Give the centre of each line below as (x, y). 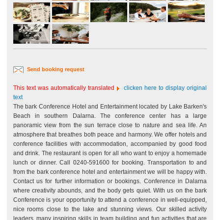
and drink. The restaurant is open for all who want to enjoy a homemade (110, 153)
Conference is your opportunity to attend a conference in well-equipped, (110, 200)
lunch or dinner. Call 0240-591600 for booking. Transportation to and (110, 163)
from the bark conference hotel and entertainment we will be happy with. (110, 172)
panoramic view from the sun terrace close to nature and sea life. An (110, 125)
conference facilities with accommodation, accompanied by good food (110, 144)
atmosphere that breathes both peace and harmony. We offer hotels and (110, 135)
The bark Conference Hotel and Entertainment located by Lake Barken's (110, 107)
